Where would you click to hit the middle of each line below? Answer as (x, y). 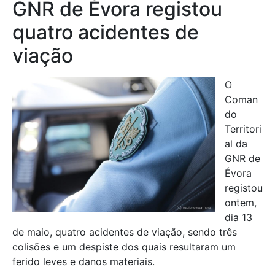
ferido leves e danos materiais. (83, 262)
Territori (243, 129)
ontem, (241, 203)
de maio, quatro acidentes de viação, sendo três (125, 232)
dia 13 (238, 218)
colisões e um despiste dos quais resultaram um (124, 247)
